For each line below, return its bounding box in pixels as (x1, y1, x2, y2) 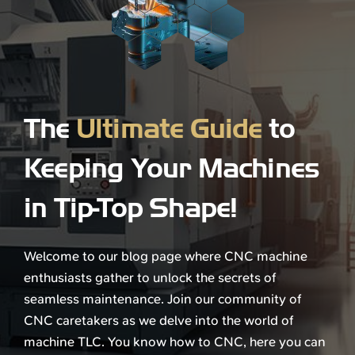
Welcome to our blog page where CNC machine (23, 246, 307, 265)
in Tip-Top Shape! (23, 191, 238, 224)
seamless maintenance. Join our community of (23, 289, 301, 307)
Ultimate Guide (75, 112, 262, 145)
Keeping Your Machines (23, 151, 320, 185)
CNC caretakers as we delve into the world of (23, 311, 293, 329)
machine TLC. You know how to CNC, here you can (23, 332, 326, 350)
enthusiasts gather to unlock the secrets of (23, 268, 276, 286)
